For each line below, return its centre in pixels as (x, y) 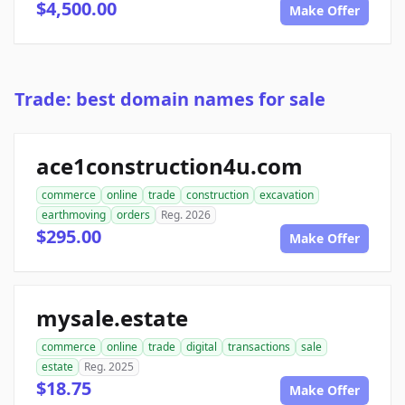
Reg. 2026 (186, 215)
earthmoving (74, 215)
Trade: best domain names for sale (170, 99)
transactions (259, 347)
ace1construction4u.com (170, 166)
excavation (287, 195)
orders (133, 215)
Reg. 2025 (109, 367)
